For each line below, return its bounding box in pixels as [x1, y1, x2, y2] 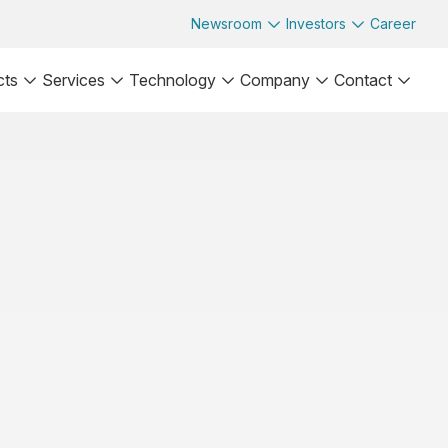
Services [42, 70, 105, 90]
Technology [129, 70, 216, 90]
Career [370, 15, 416, 32]
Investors [286, 15, 346, 32]
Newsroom [191, 15, 262, 32]
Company [240, 70, 310, 90]
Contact [334, 70, 392, 90]
